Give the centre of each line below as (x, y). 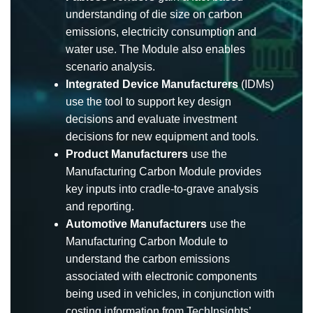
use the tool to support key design (148, 101)
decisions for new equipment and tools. (162, 136)
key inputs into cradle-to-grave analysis (162, 189)
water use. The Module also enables (155, 49)
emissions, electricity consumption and (161, 31)
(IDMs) (256, 84)
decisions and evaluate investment (151, 119)
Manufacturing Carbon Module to (147, 241)
